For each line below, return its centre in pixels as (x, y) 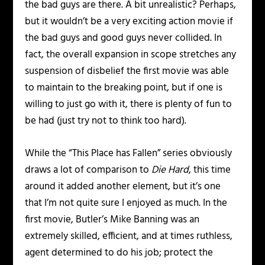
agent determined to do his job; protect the (119, 253)
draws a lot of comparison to (88, 170)
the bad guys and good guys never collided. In (124, 38)
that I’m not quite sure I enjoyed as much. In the (126, 203)
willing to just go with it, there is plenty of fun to (129, 105)
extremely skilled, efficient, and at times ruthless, (129, 237)
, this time (210, 170)
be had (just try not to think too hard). (106, 121)
